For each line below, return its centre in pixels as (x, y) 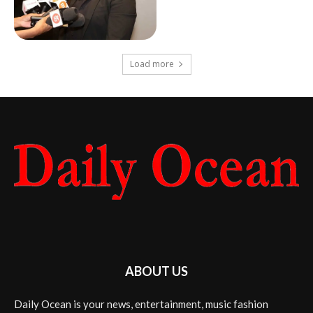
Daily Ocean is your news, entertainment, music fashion (141, 304)
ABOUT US (156, 271)
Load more (152, 64)
